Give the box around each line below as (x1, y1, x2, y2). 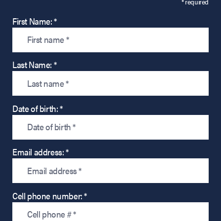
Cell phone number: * (12, 189, 87, 202)
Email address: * (12, 146, 69, 158)
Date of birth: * (12, 102, 63, 114)
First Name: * (12, 14, 57, 27)
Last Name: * (12, 58, 57, 71)
